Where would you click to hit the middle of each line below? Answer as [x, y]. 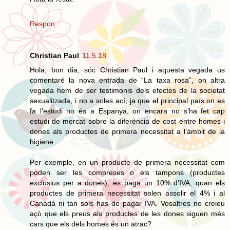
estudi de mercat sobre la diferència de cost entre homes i [127, 121]
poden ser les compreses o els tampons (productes [127, 172]
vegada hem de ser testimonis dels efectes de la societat [127, 90]
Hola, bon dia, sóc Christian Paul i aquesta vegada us [127, 70]
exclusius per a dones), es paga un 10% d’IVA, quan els [127, 183]
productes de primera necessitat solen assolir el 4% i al [127, 193]
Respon [42, 23]
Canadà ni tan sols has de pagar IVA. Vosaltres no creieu [127, 203]
